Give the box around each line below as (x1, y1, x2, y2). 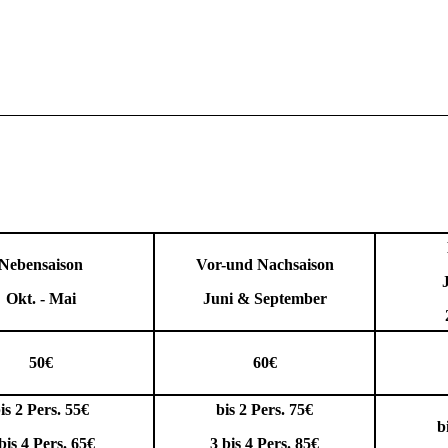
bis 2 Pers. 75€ (216, 400, 313, 418)
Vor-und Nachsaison (195, 255, 334, 273)
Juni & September (202, 289, 327, 307)
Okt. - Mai (5, 289, 76, 307)
